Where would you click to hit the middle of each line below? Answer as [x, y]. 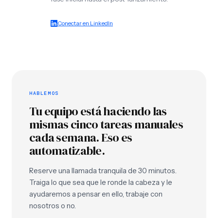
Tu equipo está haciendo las [98, 111]
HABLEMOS [44, 93]
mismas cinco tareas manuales [106, 124]
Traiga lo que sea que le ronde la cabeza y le [101, 182]
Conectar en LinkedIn [85, 23]
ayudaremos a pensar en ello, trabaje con [96, 194]
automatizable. [67, 151]
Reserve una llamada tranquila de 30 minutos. [103, 171]
